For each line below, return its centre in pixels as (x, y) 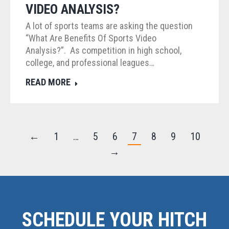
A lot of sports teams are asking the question (109, 26)
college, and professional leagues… (90, 62)
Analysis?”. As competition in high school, (104, 50)
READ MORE (48, 82)
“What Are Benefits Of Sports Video (91, 38)
